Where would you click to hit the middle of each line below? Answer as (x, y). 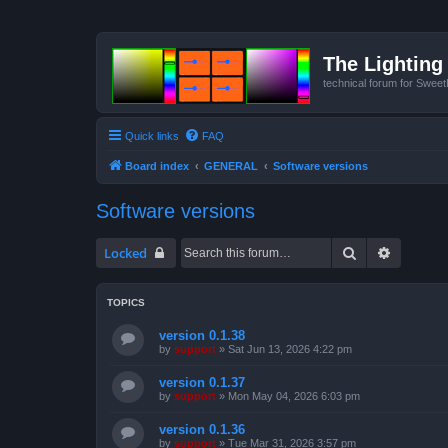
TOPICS (126, 302)
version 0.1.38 (202, 335)
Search (378, 251)
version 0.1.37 (202, 382)
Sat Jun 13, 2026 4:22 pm (290, 348)
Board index (157, 165)
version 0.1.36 (202, 429)
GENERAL (231, 165)
